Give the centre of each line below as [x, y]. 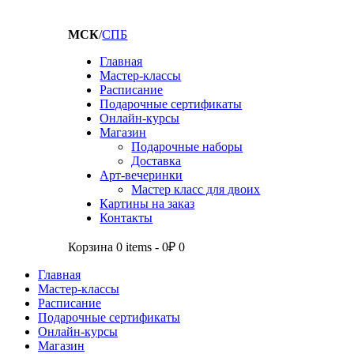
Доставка [156, 161]
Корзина [91, 247]
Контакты [126, 218]
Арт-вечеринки [141, 175]
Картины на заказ [147, 203]
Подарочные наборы [187, 147]
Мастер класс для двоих [196, 189]
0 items [134, 247]
